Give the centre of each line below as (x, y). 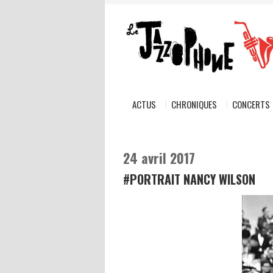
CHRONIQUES (194, 104)
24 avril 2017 (159, 158)
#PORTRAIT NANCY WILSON (189, 179)
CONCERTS (251, 104)
